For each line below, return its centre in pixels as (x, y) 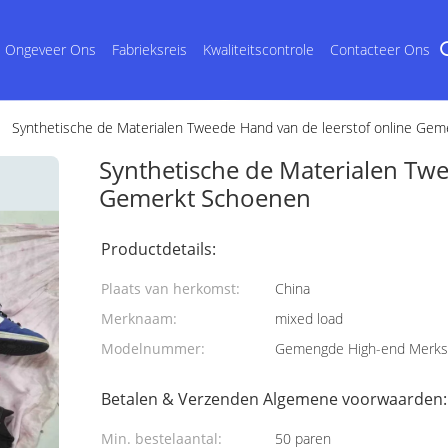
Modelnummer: (153, 348)
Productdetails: (158, 249)
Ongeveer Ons (50, 49)
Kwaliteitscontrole (258, 49)
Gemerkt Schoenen (205, 197)
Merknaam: (139, 318)
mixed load (309, 318)
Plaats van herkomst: (170, 288)
